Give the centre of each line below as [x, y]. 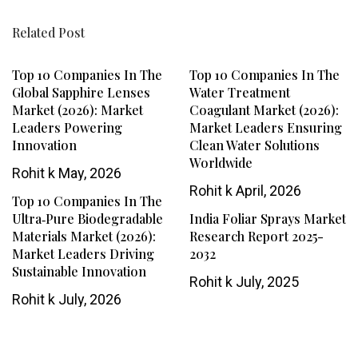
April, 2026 [267, 191]
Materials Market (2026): [84, 237]
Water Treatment [239, 93]
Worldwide [221, 163]
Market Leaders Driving [83, 254]
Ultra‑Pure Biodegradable [88, 219]
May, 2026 [88, 173]
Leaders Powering [67, 128]
